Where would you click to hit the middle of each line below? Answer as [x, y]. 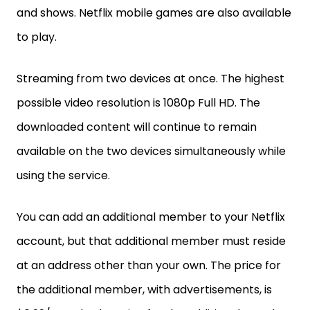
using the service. [65, 175]
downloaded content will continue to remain [137, 127]
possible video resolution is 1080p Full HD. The [138, 102]
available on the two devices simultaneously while [151, 151]
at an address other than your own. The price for [149, 265]
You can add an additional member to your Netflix [151, 217]
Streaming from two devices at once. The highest [151, 78]
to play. [38, 37]
